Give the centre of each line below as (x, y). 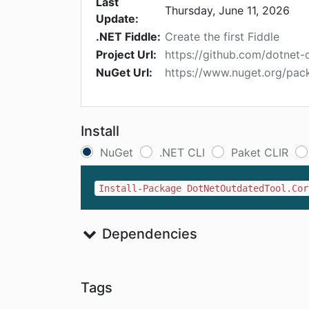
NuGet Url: (124, 73)
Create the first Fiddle (222, 37)
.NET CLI (182, 153)
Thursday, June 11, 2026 (227, 11)
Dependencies (148, 234)
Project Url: (126, 55)
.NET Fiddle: (128, 37)
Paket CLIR (260, 153)
